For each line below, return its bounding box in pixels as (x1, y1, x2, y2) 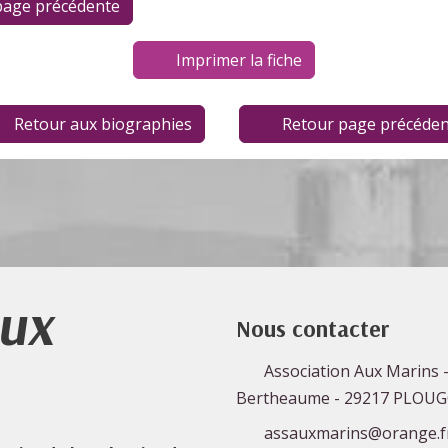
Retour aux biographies (13, 113, 192, 136)
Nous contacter (236, 314, 389, 344)
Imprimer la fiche (175, 49, 302, 72)
